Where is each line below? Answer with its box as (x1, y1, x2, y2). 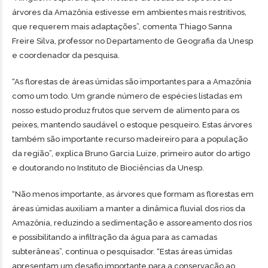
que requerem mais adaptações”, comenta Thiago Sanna (12, 22, 232, 31)
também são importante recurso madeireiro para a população (12, 135, 248, 144)
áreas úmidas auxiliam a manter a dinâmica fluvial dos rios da (12, 204, 245, 213)
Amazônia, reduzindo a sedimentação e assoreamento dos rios (12, 218, 252, 227)
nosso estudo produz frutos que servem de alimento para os (12, 106, 239, 115)
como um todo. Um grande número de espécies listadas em (12, 92, 242, 100)
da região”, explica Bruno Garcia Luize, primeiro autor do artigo (12, 149, 250, 158)
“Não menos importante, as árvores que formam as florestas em (12, 190, 254, 199)
